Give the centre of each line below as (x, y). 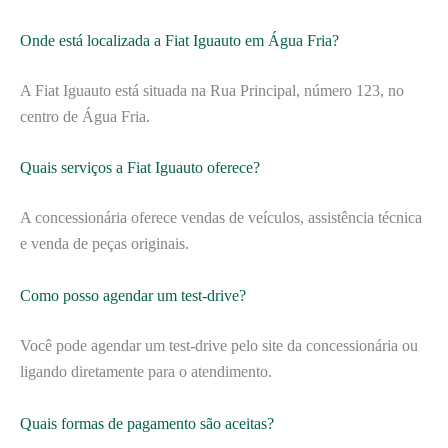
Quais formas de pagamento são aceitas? (147, 423)
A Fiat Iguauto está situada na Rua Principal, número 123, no (212, 90)
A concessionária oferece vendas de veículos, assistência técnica (221, 218)
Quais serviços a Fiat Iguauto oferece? (140, 168)
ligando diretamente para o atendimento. (146, 371)
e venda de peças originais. (104, 244)
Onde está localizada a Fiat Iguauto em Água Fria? (179, 40)
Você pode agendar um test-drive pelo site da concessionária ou (219, 345)
